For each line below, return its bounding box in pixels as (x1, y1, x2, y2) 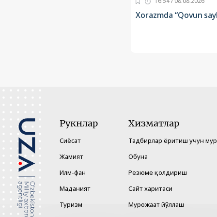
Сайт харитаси (128, 184, 172, 193)
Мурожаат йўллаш (128, 200, 184, 209)
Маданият (60, 184, 91, 193)
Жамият (60, 152, 83, 161)
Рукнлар (60, 118, 98, 129)
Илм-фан (60, 168, 86, 177)
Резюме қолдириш (128, 168, 187, 177)
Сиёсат (60, 136, 81, 145)
